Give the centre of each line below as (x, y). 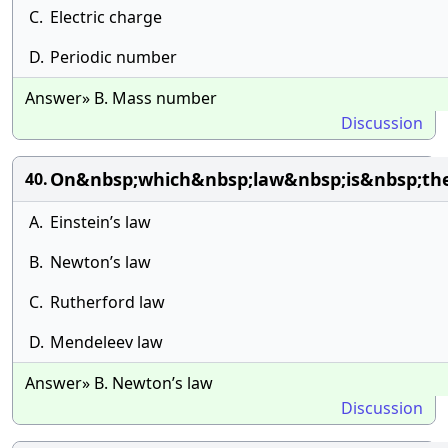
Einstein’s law (100, 222)
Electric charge (106, 17)
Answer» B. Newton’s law (119, 383)
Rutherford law (107, 302)
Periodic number (113, 57)
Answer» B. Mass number (121, 98)
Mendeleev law (106, 342)
